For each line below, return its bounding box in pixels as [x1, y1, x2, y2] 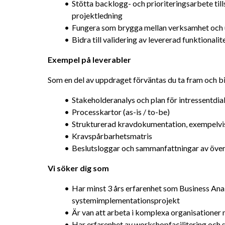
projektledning [72, 11, 123, 20]
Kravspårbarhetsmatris [71, 131, 152, 141]
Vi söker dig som [48, 163, 109, 173]
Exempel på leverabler [48, 55, 131, 64]
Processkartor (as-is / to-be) [71, 107, 170, 117]
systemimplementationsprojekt [72, 195, 180, 205]
